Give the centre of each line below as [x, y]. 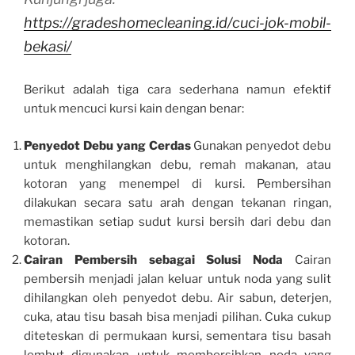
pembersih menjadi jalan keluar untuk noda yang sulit [177, 279]
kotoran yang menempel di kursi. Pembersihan [177, 183]
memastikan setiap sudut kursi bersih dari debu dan [177, 221]
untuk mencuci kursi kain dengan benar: [134, 109]
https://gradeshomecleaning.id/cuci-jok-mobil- [177, 23]
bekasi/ [48, 47]
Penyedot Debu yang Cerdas [107, 145]
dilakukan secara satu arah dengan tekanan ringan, [177, 202]
